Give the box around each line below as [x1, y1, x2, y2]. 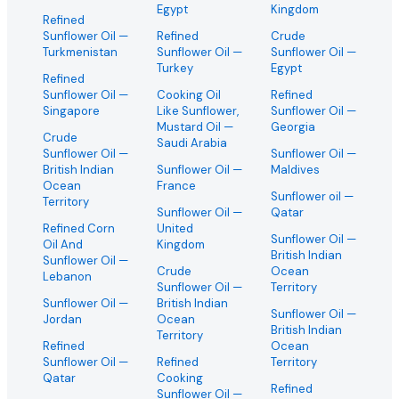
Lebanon [43, 269, 92, 284]
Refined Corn [43, 221, 115, 236]
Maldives [271, 162, 320, 177]
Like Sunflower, [157, 103, 239, 118]
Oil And [43, 237, 83, 252]
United [157, 221, 193, 236]
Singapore [43, 103, 100, 118]
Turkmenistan [43, 45, 118, 60]
